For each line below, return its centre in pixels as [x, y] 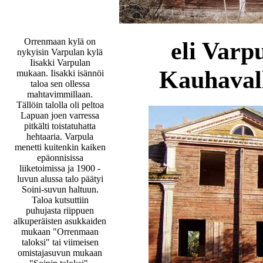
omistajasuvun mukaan [60, 252]
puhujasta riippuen [60, 210]
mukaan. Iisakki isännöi [60, 73]
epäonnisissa [60, 157]
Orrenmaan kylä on [60, 41]
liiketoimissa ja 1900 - [60, 168]
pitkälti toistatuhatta [60, 126]
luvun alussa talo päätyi [60, 178]
